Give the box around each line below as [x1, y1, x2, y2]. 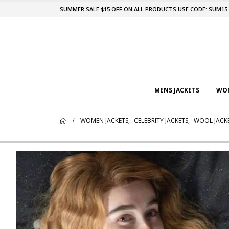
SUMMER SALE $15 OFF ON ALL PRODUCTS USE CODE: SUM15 [60, 5, 227, 13]
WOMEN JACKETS [80, 116, 128, 125]
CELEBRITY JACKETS [134, 116, 188, 125]
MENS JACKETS [154, 86, 199, 95]
